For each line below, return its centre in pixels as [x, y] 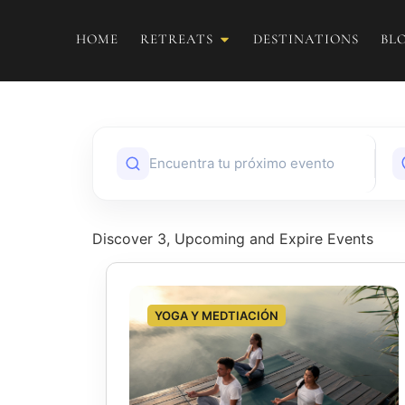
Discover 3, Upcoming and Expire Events [233, 239]
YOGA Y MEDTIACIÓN [217, 316]
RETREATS [177, 39]
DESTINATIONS [306, 39]
